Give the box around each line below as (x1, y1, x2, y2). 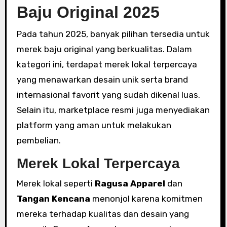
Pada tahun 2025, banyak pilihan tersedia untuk (16, 28, 210, 39)
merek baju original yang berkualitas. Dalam (16, 44, 192, 54)
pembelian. (16, 135, 61, 145)
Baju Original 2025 (16, 3, 160, 21)
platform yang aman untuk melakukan (16, 120, 171, 130)
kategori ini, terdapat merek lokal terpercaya (16, 59, 197, 69)
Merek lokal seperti (16, 178, 95, 188)
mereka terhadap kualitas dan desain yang (16, 209, 189, 219)
